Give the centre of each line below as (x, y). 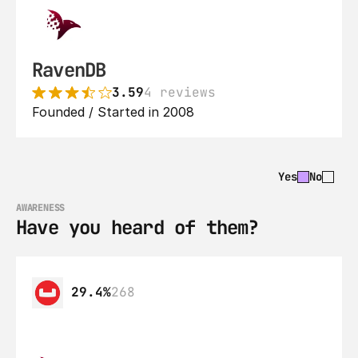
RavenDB (69, 70)
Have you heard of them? (137, 227)
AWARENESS (41, 208)
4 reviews (180, 92)
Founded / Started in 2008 (113, 112)
